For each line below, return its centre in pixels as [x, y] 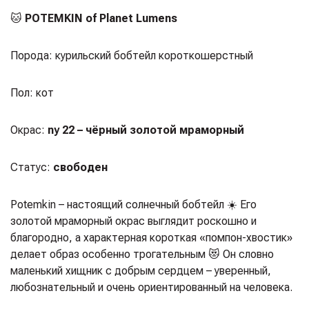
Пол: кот [32, 92]
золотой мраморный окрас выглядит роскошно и [133, 221]
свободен [80, 167]
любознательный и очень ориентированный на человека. [151, 287]
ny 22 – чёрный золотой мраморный [146, 130]
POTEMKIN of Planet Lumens [101, 18]
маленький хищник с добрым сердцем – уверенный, [141, 270]
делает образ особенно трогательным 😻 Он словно [142, 254]
